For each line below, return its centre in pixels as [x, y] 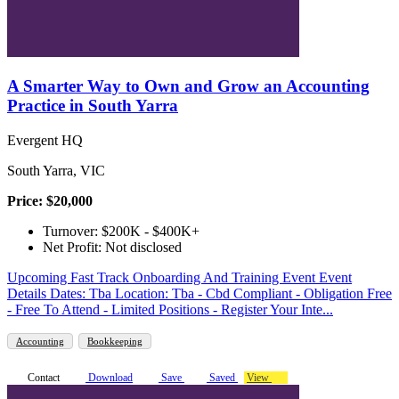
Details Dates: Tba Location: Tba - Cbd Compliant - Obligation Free [199, 294]
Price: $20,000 [50, 201]
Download [109, 378]
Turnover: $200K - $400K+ [121, 232]
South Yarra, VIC [56, 171]
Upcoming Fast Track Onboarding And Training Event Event [179, 278]
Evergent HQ [45, 141]
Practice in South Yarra [93, 106]
